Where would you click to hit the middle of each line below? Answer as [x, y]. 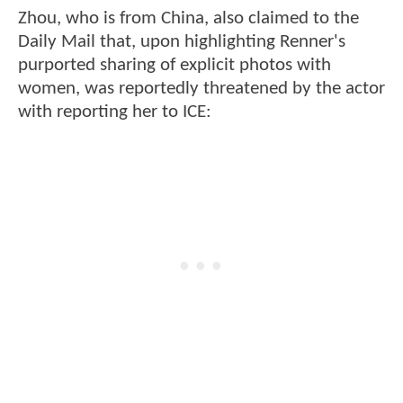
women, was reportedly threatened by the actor [201, 88]
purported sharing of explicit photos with [175, 65]
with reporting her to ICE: [117, 112]
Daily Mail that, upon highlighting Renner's [182, 41]
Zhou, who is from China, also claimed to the [188, 18]
